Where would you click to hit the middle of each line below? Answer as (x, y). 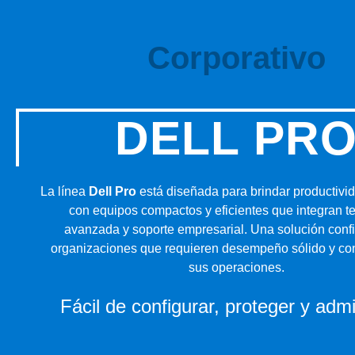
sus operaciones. (236, 267)
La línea (65, 191)
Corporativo (236, 57)
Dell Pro (113, 191)
